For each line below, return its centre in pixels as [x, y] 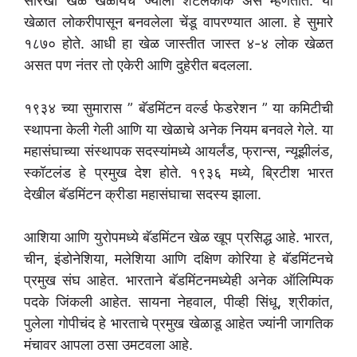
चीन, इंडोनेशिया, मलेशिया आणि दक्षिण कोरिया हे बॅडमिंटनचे [178, 259]
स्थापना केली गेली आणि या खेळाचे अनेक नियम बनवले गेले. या [178, 130]
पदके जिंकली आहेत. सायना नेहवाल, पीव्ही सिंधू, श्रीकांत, [178, 302]
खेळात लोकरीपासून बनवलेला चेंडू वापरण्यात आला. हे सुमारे [178, 22]
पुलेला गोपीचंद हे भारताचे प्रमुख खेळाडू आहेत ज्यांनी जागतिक [178, 324]
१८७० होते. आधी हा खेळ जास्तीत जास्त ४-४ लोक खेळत [178, 44]
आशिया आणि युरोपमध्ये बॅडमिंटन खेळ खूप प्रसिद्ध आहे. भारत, [178, 237]
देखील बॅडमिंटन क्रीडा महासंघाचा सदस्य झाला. [143, 194]
